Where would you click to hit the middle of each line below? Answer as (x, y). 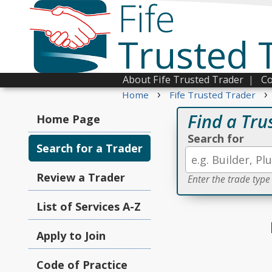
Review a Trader (81, 177)
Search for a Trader (90, 148)
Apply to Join (71, 236)
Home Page (68, 119)
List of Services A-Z (89, 206)
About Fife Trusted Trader (183, 80)
